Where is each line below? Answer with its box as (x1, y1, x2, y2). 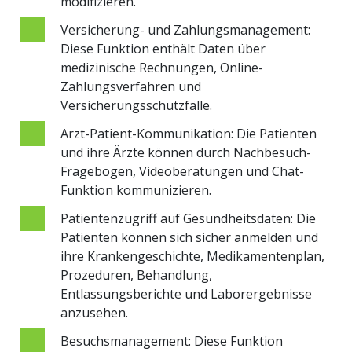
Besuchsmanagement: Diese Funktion (60, 332, 283, 350)
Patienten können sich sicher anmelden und (60, 228, 318, 246)
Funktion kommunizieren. (60, 181, 211, 199)
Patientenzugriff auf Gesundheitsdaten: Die (60, 209, 316, 227)
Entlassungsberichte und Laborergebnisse (60, 284, 312, 302)
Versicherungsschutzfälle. (60, 96, 212, 114)
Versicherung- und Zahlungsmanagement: (60, 20, 310, 38)
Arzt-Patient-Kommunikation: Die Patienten (60, 124, 317, 142)
